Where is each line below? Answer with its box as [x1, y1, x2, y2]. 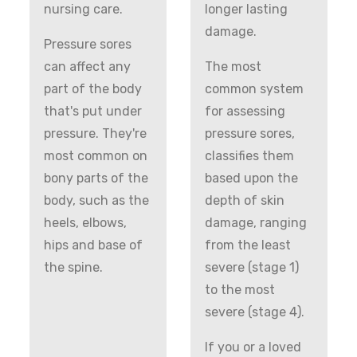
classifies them [205, 147, 294, 163]
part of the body [44, 80, 143, 96]
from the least [205, 237, 291, 253]
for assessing [205, 103, 285, 119]
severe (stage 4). [205, 304, 304, 320]
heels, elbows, [44, 214, 127, 230]
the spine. [44, 259, 104, 275]
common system [205, 80, 304, 96]
